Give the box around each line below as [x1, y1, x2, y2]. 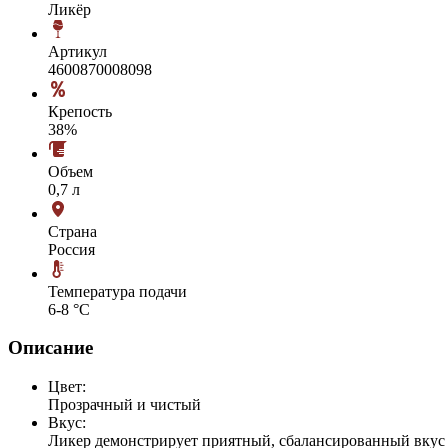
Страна [48, 222, 97, 240]
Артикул [48, 42, 107, 60]
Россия [48, 240, 95, 258]
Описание [8, 337, 93, 359]
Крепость [48, 102, 112, 120]
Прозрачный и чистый [48, 396, 201, 414]
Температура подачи [48, 282, 187, 300]
